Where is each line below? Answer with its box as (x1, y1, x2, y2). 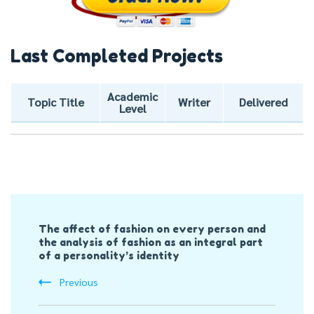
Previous (60, 275, 98, 289)
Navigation (10, 226, 129, 254)
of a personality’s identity (39, 250, 179, 262)
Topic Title (27, 95, 84, 110)
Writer (178, 95, 210, 110)
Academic (107, 89, 158, 104)
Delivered (238, 95, 288, 110)
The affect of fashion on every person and (39, 223, 266, 235)
